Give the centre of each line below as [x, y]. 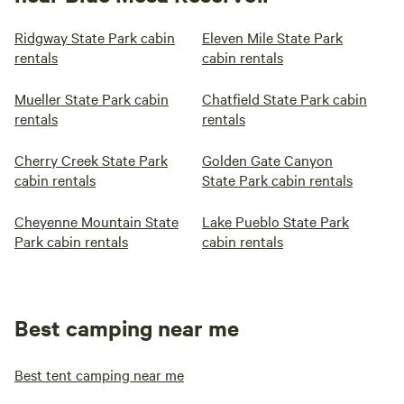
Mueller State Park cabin [92, 98]
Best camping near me [127, 327]
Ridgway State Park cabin [95, 37]
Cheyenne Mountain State [96, 221]
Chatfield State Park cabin [285, 98]
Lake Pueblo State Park [275, 221]
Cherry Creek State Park [91, 160]
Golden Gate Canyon [267, 160]
